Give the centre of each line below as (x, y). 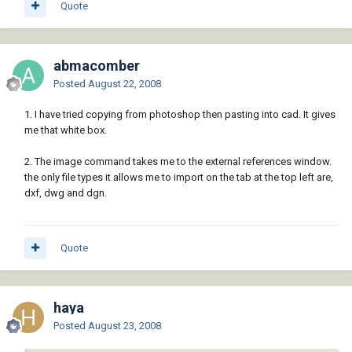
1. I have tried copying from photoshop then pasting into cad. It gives (180, 115)
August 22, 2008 (125, 84)
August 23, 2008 (125, 326)
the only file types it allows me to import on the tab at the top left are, (179, 178)
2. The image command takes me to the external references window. (178, 162)
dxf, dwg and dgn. (66, 193)
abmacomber (97, 66)
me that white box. (66, 130)
